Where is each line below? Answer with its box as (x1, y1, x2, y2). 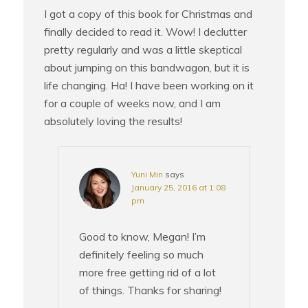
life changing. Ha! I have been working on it (44, 78, 254, 93)
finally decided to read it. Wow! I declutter (44, 25, 247, 39)
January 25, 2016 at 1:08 (131, 182, 226, 193)
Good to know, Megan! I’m (79, 230, 206, 244)
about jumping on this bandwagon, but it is (44, 60, 250, 75)
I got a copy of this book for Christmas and (44, 7, 253, 21)
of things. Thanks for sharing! (79, 283, 222, 298)
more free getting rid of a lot (79, 265, 217, 280)
